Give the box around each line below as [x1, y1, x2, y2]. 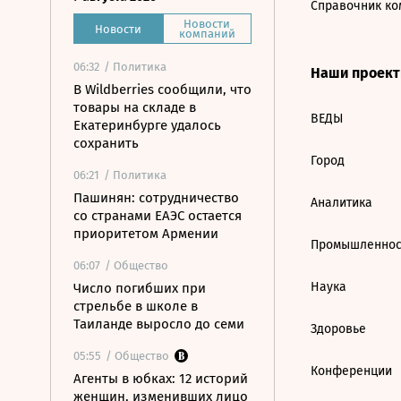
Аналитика [311, 195, 372, 210]
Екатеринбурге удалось [73, 117, 221, 133]
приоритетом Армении [73, 226, 218, 242]
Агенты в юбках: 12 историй [73, 371, 248, 387]
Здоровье [311, 321, 366, 337]
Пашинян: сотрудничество [73, 190, 239, 206]
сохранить [73, 135, 139, 151]
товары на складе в [73, 99, 196, 115]
